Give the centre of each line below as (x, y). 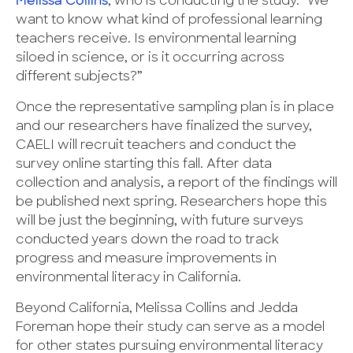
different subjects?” (79, 78)
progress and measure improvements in (146, 260)
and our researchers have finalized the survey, (164, 127)
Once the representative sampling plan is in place (175, 108)
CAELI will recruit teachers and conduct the (156, 146)
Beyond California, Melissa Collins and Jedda (157, 309)
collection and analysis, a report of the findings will (176, 184)
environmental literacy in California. (128, 279)
